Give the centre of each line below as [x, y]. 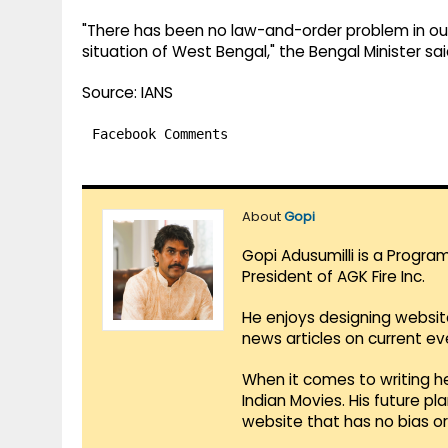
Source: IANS [127, 93]
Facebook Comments [160, 134]
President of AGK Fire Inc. [333, 277]
